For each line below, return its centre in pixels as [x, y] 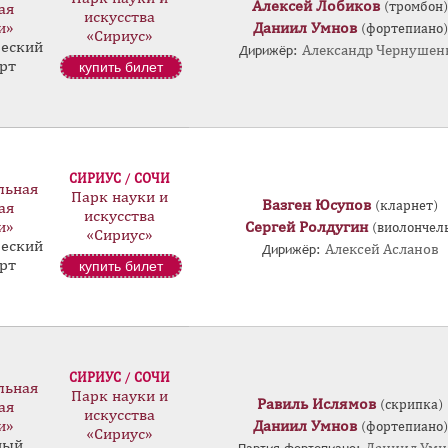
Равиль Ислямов [316, 404]
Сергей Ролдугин [306, 227]
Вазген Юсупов [316, 205]
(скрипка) [411, 404]
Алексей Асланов [381, 249]
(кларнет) [406, 205]
